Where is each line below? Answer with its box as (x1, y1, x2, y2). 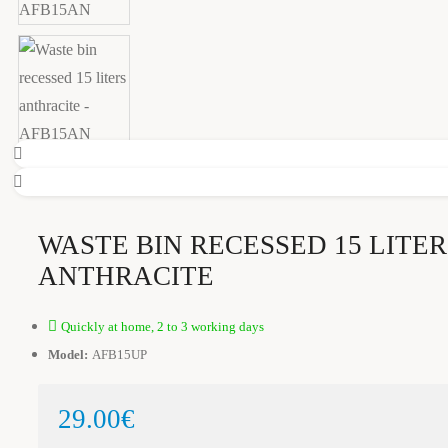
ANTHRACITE (38, 261, 214, 291)
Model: (48, 347, 88, 362)
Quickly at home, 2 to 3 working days (61, 319, 264, 334)
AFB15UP (92, 347, 147, 362)
